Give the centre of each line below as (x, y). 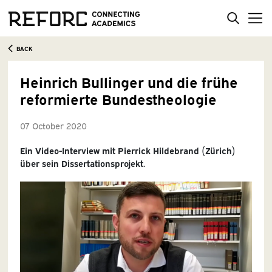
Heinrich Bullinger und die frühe (129, 81)
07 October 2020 (53, 125)
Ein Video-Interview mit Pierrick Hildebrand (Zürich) (127, 150)
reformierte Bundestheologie (118, 98)
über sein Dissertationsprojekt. (82, 163)
